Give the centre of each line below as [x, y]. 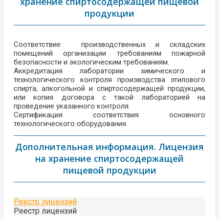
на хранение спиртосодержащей [109, 159]
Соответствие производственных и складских [109, 45]
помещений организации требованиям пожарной [109, 54]
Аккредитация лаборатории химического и [109, 71]
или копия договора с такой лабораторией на [109, 98]
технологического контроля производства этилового [109, 80]
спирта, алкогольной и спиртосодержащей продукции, [109, 89]
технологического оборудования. [71, 124]
